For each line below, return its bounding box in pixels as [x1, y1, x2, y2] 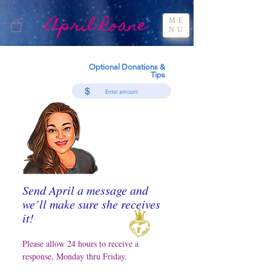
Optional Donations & [89, 62, 165, 72]
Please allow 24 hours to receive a [22, 238, 139, 250]
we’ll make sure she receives [22, 196, 160, 212]
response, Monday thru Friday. [22, 250, 130, 263]
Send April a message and [22, 182, 148, 198]
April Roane [46, 10, 148, 44]
